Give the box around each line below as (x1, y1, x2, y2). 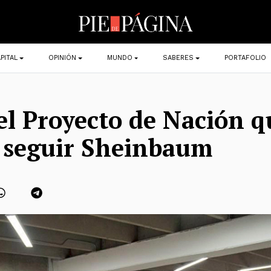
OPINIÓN (48, 54, 76, 62)
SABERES (163, 54, 194, 62)
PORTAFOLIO (224, 54, 267, 62)
